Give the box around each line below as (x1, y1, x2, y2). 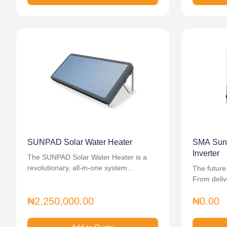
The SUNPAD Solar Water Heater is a (27, 153, 147, 161)
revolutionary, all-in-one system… (27, 164, 134, 172)
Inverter (193, 149, 219, 158)
